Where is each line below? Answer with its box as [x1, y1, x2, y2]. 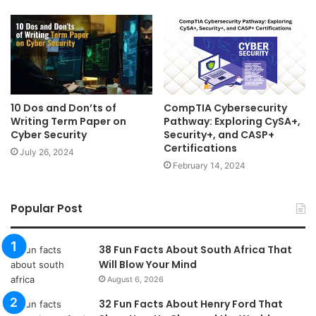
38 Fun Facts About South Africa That [99, 243, 292, 257]
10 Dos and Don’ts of [11, 101, 116, 116]
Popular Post [11, 201, 83, 217]
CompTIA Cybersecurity [164, 101, 287, 116]
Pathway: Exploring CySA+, [164, 114, 300, 129]
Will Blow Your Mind [99, 257, 197, 272]
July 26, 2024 [20, 147, 74, 158]
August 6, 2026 [107, 274, 164, 285]
